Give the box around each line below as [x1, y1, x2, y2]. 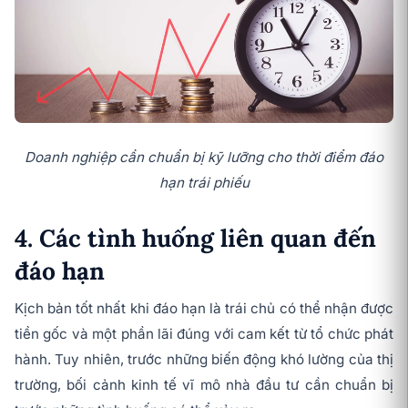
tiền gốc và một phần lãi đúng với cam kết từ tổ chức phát [15, 325, 393, 343]
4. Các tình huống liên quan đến [15, 222, 376, 254]
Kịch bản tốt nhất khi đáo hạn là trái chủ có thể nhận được [15, 300, 393, 318]
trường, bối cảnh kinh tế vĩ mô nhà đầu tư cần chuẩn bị [15, 376, 393, 394]
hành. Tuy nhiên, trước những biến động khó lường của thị [15, 351, 393, 369]
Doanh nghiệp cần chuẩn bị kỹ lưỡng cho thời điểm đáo [25, 148, 383, 167]
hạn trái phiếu [158, 174, 250, 192]
